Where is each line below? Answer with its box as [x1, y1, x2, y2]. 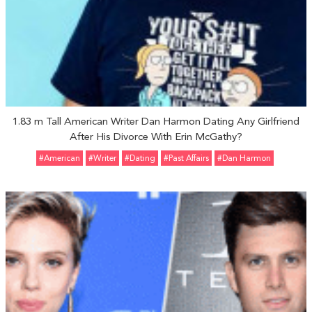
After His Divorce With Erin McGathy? [70, 130, 242, 143]
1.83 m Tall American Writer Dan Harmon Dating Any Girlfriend [13, 115, 299, 127]
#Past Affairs [163, 153, 209, 163]
